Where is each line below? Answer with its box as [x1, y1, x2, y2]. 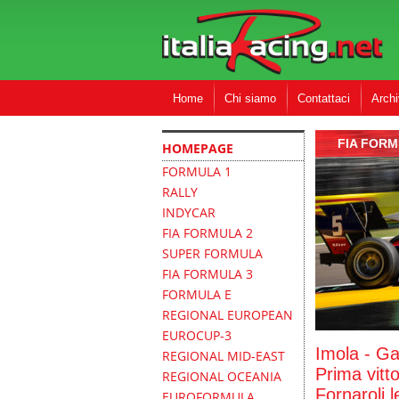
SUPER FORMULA [162, 245, 263, 262]
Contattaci [297, 92, 350, 105]
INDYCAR [162, 204, 216, 221]
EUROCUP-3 [162, 327, 232, 344]
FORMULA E [162, 286, 232, 303]
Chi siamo [224, 92, 276, 105]
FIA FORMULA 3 [162, 265, 253, 282]
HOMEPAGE [162, 140, 233, 157]
